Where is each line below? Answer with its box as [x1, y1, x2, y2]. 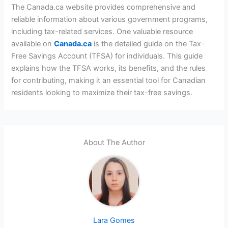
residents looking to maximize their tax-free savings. [11, 88, 193, 97]
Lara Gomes [93, 215, 135, 225]
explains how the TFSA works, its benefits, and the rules [11, 63, 206, 73]
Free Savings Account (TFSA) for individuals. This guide [11, 51, 203, 61]
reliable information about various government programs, [11, 14, 208, 24]
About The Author [83, 137, 145, 147]
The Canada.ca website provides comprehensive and [11, 2, 196, 12]
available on [11, 39, 54, 48]
